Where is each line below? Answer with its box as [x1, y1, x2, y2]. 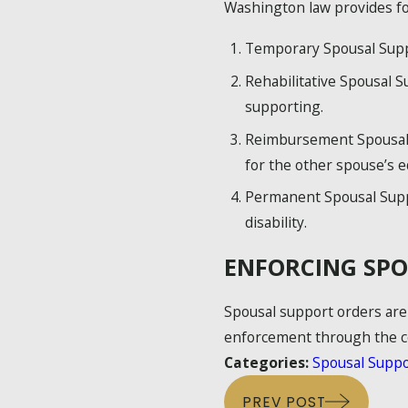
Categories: [223, 352, 312, 372]
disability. [244, 212, 307, 233]
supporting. [244, 96, 323, 117]
